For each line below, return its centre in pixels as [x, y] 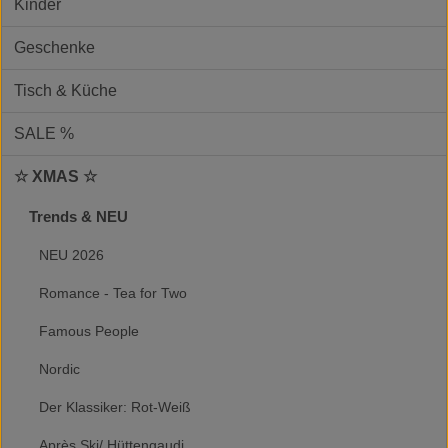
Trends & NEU [78, 216]
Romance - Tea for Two [113, 292]
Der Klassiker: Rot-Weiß [115, 406]
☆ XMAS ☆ [55, 176]
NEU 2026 [71, 254]
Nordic [59, 368]
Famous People [89, 330]
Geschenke [54, 47]
